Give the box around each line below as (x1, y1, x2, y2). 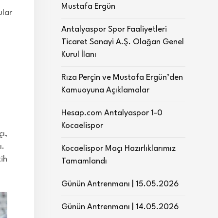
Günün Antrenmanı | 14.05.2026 (61, 203, 179, 211)
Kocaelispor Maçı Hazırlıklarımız (61, 145, 176, 153)
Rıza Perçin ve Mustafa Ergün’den (61, 73, 183, 82)
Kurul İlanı (61, 51, 96, 59)
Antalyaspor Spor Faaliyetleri (61, 25, 167, 34)
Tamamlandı (61, 157, 107, 165)
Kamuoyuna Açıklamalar (61, 86, 149, 94)
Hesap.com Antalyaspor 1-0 (61, 109, 163, 117)
